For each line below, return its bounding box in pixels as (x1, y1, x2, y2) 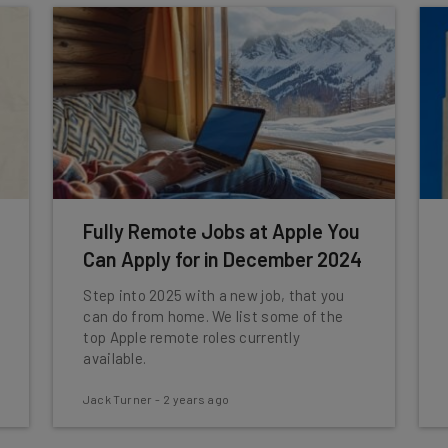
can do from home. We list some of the (83, 307, 344, 325)
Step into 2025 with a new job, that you (83, 286, 345, 304)
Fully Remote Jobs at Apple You (83, 219, 361, 243)
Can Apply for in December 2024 (83, 247, 363, 271)
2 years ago (163, 392, 230, 406)
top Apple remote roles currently (83, 328, 300, 346)
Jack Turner (83, 392, 153, 406)
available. (83, 349, 147, 367)
